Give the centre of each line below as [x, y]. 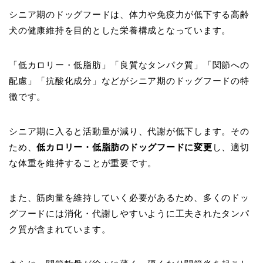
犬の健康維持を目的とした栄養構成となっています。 [120, 30]
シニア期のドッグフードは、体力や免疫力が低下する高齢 [129, 14]
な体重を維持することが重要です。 [83, 163]
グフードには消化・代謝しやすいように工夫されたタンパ [129, 213]
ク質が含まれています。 [60, 229]
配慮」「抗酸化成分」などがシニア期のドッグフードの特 [129, 80]
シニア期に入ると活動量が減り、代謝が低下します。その [129, 131]
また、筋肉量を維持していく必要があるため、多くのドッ [129, 197]
